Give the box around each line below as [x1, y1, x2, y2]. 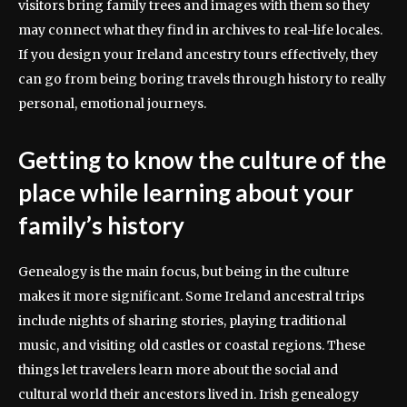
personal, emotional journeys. [18, 94, 206, 112]
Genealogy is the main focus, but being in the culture [18, 263, 349, 280]
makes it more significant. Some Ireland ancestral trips [18, 287, 364, 304]
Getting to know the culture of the [18, 144, 386, 174]
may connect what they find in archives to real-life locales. [18, 21, 382, 38]
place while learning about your [18, 177, 353, 207]
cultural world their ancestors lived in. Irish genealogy [18, 385, 359, 402]
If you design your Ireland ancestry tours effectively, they [18, 45, 378, 63]
